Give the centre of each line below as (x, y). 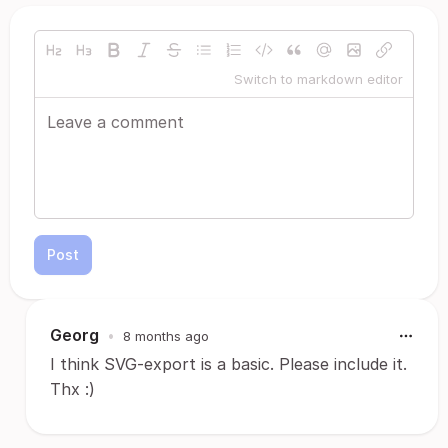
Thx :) (72, 389)
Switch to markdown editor (318, 79)
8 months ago (166, 335)
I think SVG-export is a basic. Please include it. (228, 364)
